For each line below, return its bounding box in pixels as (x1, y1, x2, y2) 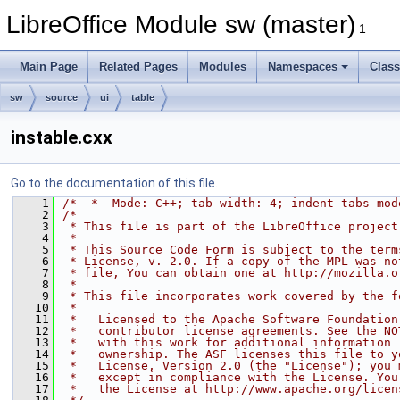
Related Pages (99, 60, 178, 73)
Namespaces (268, 60, 337, 73)
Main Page (20, 60, 78, 73)
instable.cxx (11, 127, 112, 148)
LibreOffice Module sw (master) (6, 11, 355, 38)
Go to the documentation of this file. (11, 176, 218, 190)
